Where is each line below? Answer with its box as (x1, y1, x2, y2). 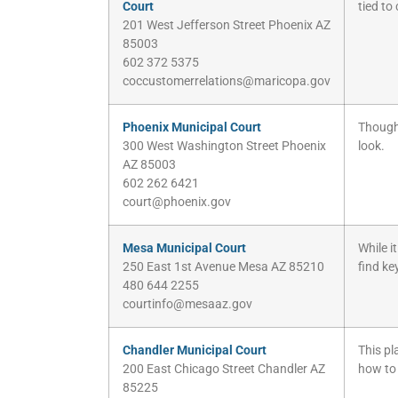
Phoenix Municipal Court (123, 120, 261, 136)
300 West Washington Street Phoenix (123, 139, 326, 155)
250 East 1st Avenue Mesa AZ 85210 (123, 259, 324, 275)
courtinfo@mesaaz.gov (123, 297, 252, 313)
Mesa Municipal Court (123, 241, 246, 257)
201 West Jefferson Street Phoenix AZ (123, 18, 330, 34)
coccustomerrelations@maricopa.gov (123, 74, 330, 90)
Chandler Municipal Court (123, 343, 267, 359)
